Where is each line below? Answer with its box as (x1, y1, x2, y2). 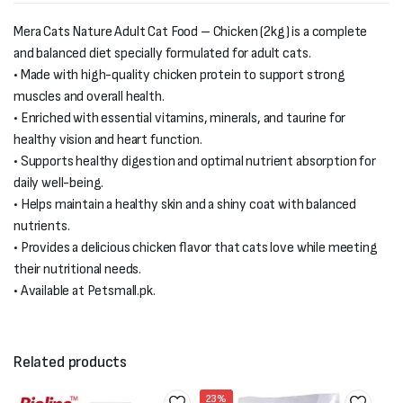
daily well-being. (13, 175, 104, 193)
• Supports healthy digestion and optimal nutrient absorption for (13, 153, 376, 171)
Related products (13, 353, 128, 372)
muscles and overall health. (13, 88, 165, 106)
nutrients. (13, 218, 70, 236)
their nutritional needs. (13, 261, 142, 279)
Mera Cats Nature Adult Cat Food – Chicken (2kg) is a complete (13, 23, 368, 41)
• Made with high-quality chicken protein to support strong (13, 67, 345, 85)
